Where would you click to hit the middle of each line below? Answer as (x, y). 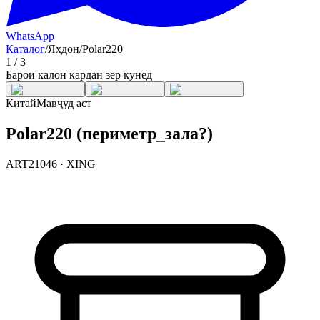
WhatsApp (30, 36)
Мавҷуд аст (64, 103)
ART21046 (31, 164)
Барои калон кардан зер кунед (79, 75)
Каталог (25, 49)
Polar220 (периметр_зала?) (109, 133)
